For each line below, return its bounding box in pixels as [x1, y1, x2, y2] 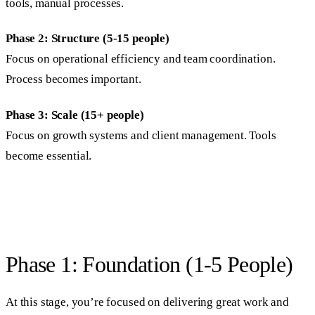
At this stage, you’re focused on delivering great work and [6, 295, 289, 309]
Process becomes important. [6, 72, 141, 86]
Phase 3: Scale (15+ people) [6, 108, 144, 122]
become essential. [6, 148, 92, 162]
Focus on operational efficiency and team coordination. [6, 52, 276, 66]
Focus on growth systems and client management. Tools [6, 128, 276, 142]
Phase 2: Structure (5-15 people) [6, 32, 169, 46]
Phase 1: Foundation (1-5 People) [6, 252, 293, 278]
